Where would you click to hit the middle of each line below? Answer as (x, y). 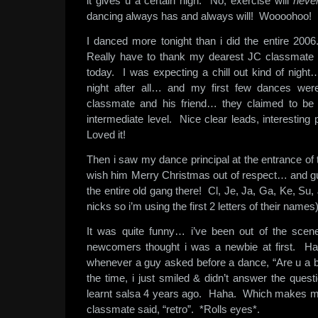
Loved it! (106, 135)
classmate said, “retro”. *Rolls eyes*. (173, 309)
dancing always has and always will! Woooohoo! (199, 16)
